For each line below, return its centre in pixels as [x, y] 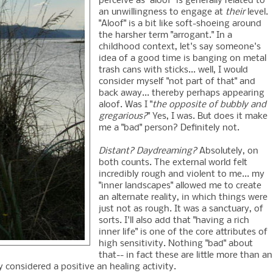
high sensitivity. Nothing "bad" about [176, 244]
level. [257, 12]
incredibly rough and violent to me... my [182, 175]
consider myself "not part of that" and [177, 82]
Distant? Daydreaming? [148, 151]
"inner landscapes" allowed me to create [180, 186]
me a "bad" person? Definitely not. [169, 128]
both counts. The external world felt [173, 163]
